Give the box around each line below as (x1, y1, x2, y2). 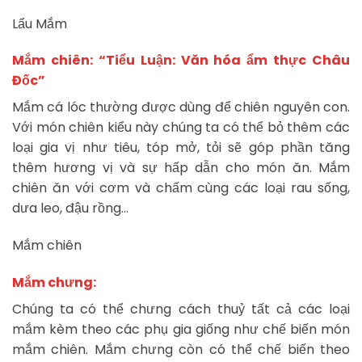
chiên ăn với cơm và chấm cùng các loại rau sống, (12, 179, 350, 198)
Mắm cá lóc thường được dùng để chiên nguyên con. (12, 98, 350, 117)
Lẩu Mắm (12, 14, 67, 33)
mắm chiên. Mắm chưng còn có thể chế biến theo (12, 339, 350, 359)
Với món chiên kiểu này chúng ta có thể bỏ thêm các (12, 118, 350, 137)
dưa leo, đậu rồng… (12, 199, 128, 218)
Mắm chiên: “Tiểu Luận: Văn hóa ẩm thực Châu (12, 51, 350, 70)
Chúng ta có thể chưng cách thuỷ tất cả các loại (12, 299, 350, 318)
